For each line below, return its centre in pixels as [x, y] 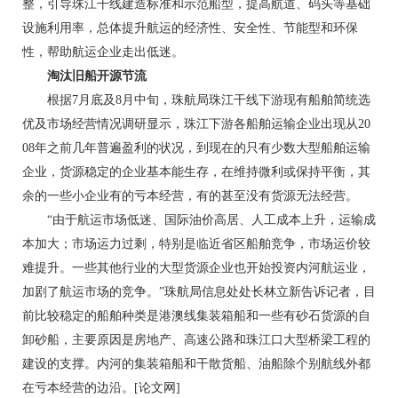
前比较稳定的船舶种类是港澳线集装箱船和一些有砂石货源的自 [196, 316]
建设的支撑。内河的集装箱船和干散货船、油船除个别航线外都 [196, 364]
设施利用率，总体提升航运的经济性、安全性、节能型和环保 [190, 28]
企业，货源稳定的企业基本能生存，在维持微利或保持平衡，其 [196, 172]
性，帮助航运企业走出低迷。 [103, 52]
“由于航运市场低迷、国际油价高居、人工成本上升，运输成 [199, 220]
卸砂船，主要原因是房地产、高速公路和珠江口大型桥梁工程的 [196, 340]
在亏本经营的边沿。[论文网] [101, 388]
